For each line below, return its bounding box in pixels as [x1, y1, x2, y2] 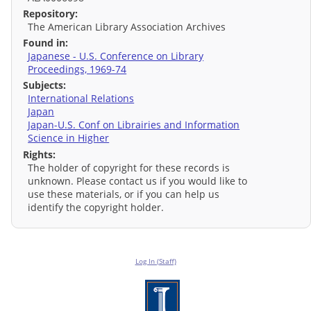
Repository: [23, 6, 78, 20]
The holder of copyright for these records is [28, 160, 230, 174]
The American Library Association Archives [28, 19, 226, 33]
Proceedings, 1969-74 [28, 62, 127, 76]
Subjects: [23, 78, 66, 92]
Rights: [23, 147, 56, 161]
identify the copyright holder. [28, 200, 165, 214]
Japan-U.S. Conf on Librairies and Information [28, 118, 240, 132]
